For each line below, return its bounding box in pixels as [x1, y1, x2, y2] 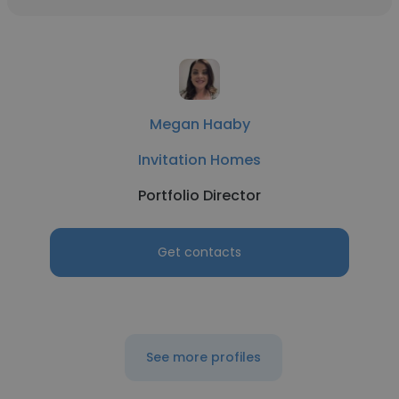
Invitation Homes [138, 150, 261, 170]
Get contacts [158, 243, 241, 261]
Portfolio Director [138, 185, 261, 206]
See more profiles [145, 348, 261, 366]
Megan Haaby [149, 114, 250, 134]
